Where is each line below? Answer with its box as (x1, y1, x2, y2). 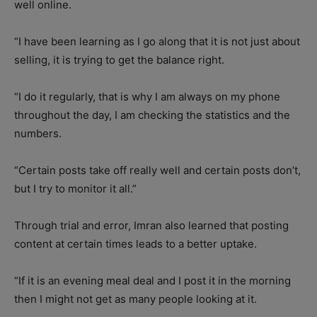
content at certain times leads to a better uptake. (14, 236, 257, 250)
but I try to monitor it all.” (14, 181, 137, 195)
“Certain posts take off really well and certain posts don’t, (14, 163, 301, 177)
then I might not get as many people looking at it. (14, 292, 257, 306)
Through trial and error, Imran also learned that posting (14, 218, 289, 232)
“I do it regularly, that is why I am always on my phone (14, 89, 280, 103)
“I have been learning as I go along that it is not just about (14, 34, 300, 48)
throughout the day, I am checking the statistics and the (14, 108, 290, 122)
